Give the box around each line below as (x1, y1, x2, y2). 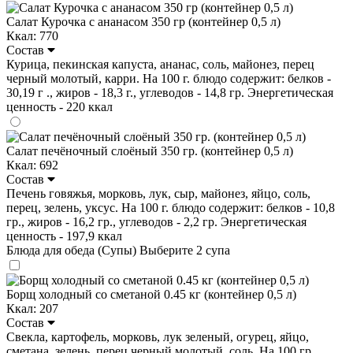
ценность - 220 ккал (6, 99, 113, 113)
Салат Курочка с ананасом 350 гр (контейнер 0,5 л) (6, 14, 281, 28)
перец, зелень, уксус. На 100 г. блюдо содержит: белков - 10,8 (6, 200, 335, 214)
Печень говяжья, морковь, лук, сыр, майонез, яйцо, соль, (6, 186, 310, 200)
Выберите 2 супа (139, 243, 230, 257)
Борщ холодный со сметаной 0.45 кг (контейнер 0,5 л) (6, 287, 296, 301)
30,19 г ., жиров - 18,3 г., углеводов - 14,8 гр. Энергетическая (6, 85, 333, 99)
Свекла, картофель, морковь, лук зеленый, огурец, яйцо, (6, 329, 309, 344)
